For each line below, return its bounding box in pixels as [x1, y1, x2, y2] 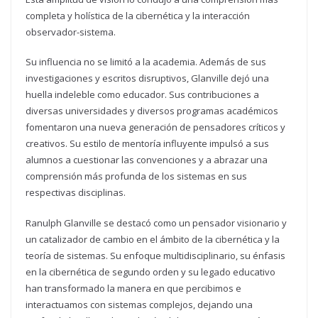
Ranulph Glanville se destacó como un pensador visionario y [26, 216, 287, 229]
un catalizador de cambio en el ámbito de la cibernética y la [26, 232, 280, 246]
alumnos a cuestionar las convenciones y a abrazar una [26, 153, 268, 167]
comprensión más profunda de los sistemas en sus [26, 170, 247, 183]
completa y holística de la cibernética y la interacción [26, 9, 250, 22]
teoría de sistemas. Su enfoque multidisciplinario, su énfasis [26, 248, 285, 262]
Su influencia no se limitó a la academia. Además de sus [26, 55, 266, 69]
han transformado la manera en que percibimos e [26, 281, 241, 295]
